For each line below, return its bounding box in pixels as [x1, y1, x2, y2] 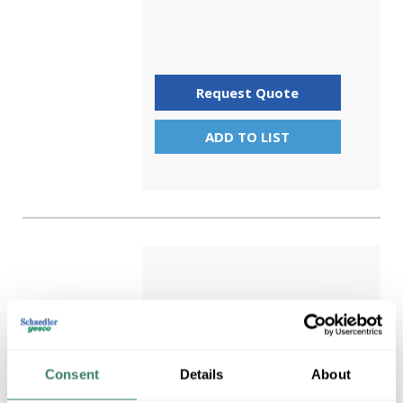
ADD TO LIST [205, 128, 291, 146]
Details [179, 366, 224, 382]
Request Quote [196, 83, 300, 102]
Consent [45, 366, 99, 382]
